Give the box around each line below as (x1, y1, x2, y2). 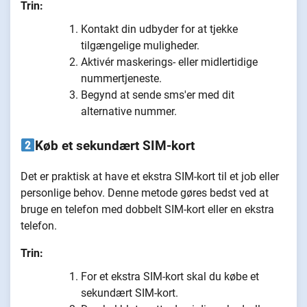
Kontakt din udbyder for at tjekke (81, 23, 238, 36)
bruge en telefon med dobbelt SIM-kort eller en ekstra (21, 202, 274, 216)
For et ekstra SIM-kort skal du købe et (81, 269, 259, 283)
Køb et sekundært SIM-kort (35, 138, 195, 154)
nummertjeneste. (81, 72, 162, 86)
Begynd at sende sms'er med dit (81, 88, 234, 102)
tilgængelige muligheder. (81, 39, 199, 53)
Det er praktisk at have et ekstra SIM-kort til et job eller (21, 169, 279, 183)
